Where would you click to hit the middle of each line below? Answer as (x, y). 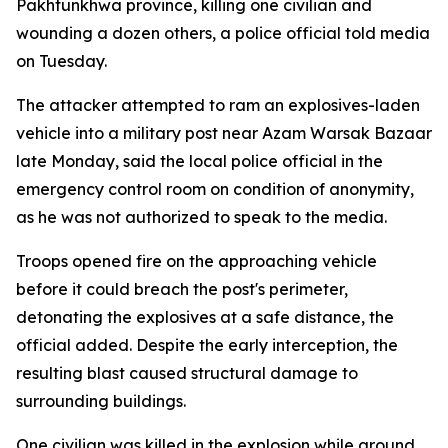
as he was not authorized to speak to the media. (201, 217)
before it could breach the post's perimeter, (182, 289)
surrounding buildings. (101, 401)
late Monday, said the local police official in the (199, 161)
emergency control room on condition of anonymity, (215, 189)
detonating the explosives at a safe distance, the (205, 317)
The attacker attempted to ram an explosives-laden (218, 105)
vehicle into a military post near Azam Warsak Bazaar (224, 133)
